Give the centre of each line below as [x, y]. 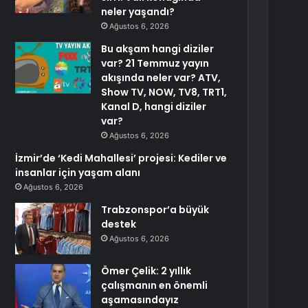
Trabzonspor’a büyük [155, 210]
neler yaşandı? [138, 12]
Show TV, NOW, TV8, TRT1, [164, 92]
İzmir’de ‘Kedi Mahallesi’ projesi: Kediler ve [121, 158]
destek [119, 224]
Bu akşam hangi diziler [158, 49]
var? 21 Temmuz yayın [155, 63]
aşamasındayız [140, 300]
